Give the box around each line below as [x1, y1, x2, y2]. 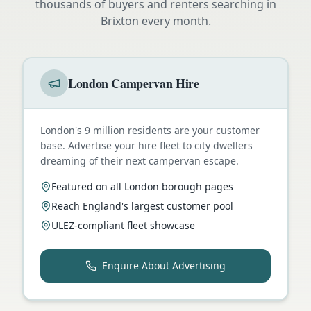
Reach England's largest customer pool [51, 199, 233, 212]
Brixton [100, 12, 139, 28]
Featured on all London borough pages [51, 179, 233, 193]
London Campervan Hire [68, 74, 199, 92]
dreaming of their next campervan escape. [40, 153, 239, 167]
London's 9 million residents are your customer [40, 123, 260, 137]
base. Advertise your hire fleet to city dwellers [40, 138, 253, 152]
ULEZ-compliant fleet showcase [51, 218, 195, 232]
